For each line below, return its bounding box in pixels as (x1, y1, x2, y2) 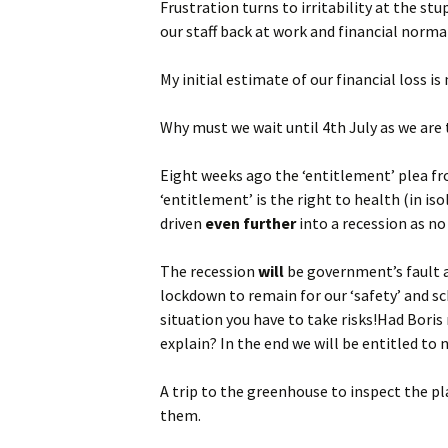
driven (160, 213, 205, 233)
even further (205, 213, 296, 233)
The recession (160, 261, 258, 281)
